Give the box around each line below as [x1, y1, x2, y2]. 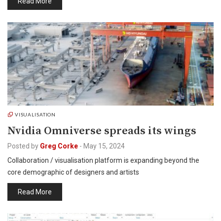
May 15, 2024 [83, 142, 125, 150]
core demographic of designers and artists [7, 168, 139, 176]
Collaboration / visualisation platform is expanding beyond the [7, 156, 199, 164]
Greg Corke [40, 142, 78, 150]
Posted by [7, 142, 38, 150]
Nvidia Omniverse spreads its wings [7, 124, 196, 138]
